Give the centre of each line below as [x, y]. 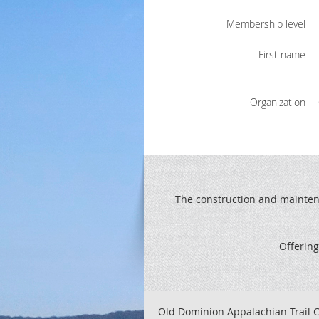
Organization [278, 103]
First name [282, 55]
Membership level [266, 24]
